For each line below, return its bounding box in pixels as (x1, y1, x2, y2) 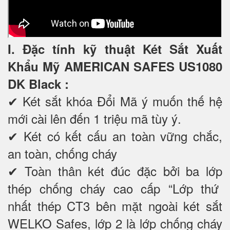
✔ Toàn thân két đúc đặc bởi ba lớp (8, 162, 222, 180)
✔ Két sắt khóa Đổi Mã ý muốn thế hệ (8, 92, 222, 110)
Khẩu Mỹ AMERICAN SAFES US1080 (8, 57, 222, 75)
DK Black (8, 75, 65, 93)
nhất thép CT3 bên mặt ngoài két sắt (8, 197, 222, 215)
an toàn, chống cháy (8, 144, 117, 163)
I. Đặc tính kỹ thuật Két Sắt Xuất (8, 40, 222, 58)
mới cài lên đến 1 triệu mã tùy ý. (8, 109, 181, 128)
